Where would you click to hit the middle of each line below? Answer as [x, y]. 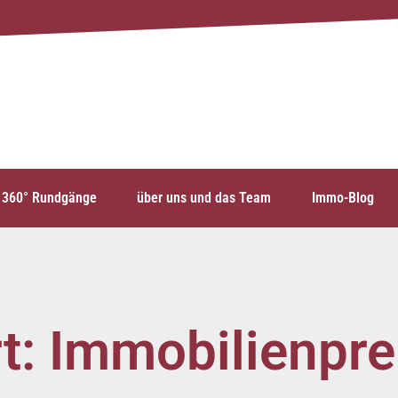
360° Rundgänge [50, 198]
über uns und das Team [204, 198]
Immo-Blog [342, 198]
